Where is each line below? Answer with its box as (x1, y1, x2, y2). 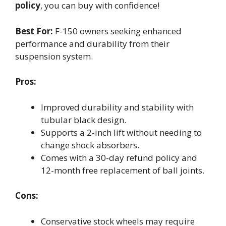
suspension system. (15, 50, 93, 62)
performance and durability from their (15, 37, 169, 49)
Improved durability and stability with (41, 101, 194, 113)
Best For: (15, 25, 53, 37)
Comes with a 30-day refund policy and (41, 151, 197, 163)
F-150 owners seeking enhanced (53, 25, 182, 37)
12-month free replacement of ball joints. (41, 164, 204, 176)
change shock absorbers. (41, 139, 139, 151)
